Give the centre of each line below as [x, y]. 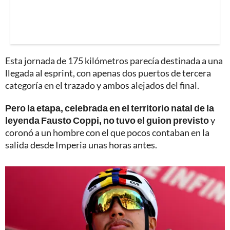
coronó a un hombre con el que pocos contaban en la [107, 133]
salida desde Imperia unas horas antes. [81, 145]
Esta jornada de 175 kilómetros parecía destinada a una [114, 61]
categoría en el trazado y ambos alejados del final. [102, 85]
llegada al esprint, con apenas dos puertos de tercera [108, 73]
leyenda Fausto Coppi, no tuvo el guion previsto [107, 120]
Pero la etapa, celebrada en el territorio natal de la [110, 108]
